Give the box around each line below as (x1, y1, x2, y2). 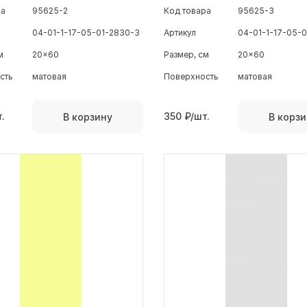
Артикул (164, 27, 196, 38)
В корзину (63, 110, 112, 123)
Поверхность (164, 71, 219, 82)
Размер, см (164, 49, 209, 60)
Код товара (164, 5, 211, 16)
